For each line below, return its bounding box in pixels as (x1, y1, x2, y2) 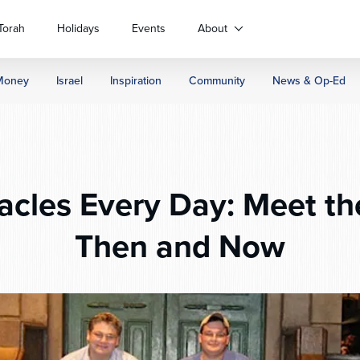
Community (189, 72, 245, 89)
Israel (56, 72, 83, 89)
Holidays (57, 20, 100, 37)
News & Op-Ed (272, 72, 346, 89)
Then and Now (75, 223, 285, 270)
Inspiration (110, 72, 162, 89)
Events (132, 20, 166, 37)
